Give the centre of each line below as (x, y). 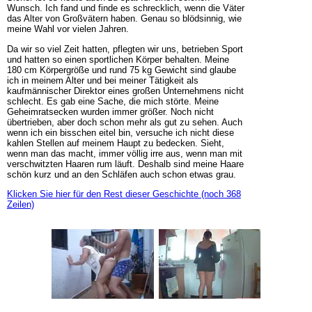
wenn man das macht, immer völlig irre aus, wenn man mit (124, 153)
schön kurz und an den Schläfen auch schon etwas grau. (121, 174)
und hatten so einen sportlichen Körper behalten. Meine (118, 59)
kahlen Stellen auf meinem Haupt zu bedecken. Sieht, (115, 143)
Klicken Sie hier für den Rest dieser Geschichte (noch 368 (124, 194)
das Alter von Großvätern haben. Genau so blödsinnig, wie (124, 19)
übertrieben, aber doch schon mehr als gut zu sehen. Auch (124, 122)
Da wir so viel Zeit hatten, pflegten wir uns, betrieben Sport (125, 49)
